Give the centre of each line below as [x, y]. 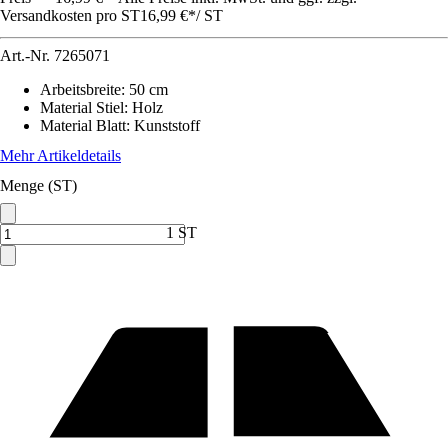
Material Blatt [83, 125]
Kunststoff [167, 125]
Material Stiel [82, 107]
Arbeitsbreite [80, 89]
